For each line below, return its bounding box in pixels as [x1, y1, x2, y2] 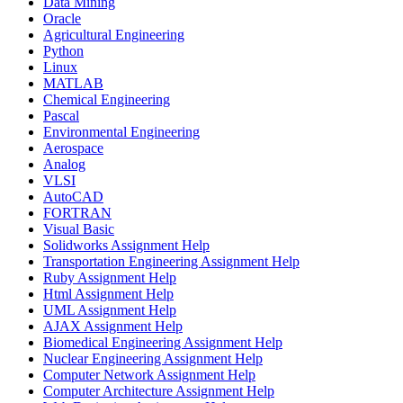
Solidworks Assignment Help [43, 237, 210, 253]
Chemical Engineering [43, 91, 170, 107]
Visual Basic [43, 220, 114, 237]
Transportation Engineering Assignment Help [43, 253, 300, 269]
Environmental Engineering [43, 123, 200, 139]
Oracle [43, 10, 81, 26]
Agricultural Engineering [43, 26, 184, 42]
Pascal [43, 107, 79, 123]
